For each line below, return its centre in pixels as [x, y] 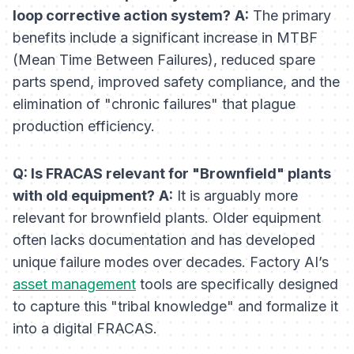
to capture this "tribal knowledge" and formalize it [175, 307]
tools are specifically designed [237, 284]
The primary [290, 16]
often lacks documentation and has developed [164, 240]
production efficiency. [84, 126]
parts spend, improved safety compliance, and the [176, 82]
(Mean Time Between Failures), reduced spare [164, 60]
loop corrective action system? [122, 16]
